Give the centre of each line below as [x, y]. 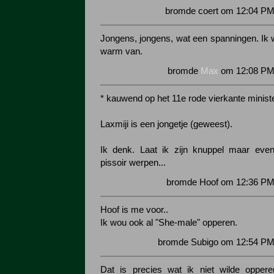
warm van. [121, 51]
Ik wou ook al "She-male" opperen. [169, 223]
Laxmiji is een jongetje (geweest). [166, 124]
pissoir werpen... [133, 163]
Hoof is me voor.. [134, 210]
